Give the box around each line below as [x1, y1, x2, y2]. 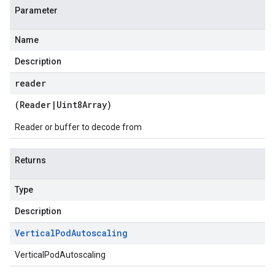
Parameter [15, 6, 58, 15]
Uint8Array [56, 99, 107, 110]
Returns [15, 155, 46, 165]
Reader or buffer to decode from [15, 122, 142, 132]
